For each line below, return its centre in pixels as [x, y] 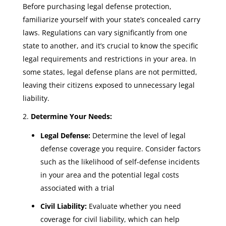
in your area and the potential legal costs [109, 175]
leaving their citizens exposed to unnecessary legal [108, 85]
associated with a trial [77, 188]
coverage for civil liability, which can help [110, 219]
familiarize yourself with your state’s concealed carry [111, 19]
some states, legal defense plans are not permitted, [110, 72]
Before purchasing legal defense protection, [97, 6]
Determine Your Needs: [71, 116]
